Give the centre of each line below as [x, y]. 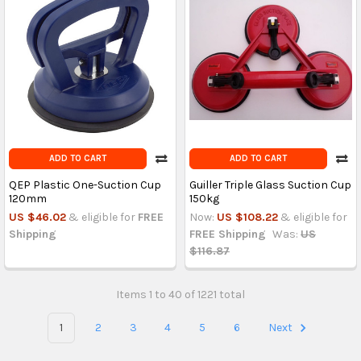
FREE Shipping [227, 234]
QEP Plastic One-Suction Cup [85, 185]
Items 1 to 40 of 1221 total [180, 294]
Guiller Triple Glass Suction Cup [270, 185]
